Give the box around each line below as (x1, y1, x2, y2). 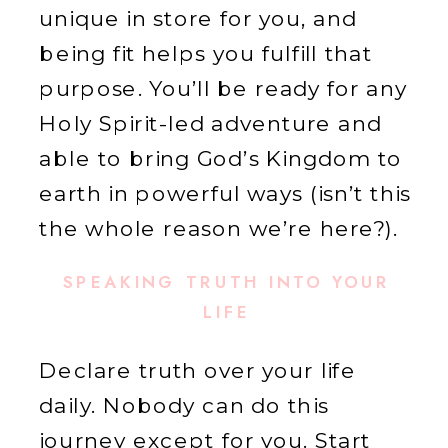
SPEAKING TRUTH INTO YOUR (63, 270, 391, 296)
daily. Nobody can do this (39, 391, 329, 419)
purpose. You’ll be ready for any (39, 75, 408, 103)
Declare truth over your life (39, 356, 356, 384)
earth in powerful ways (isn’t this (39, 180, 411, 208)
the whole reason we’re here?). (39, 215, 399, 243)
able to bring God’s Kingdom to (39, 145, 403, 173)
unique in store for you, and (39, 5, 357, 33)
